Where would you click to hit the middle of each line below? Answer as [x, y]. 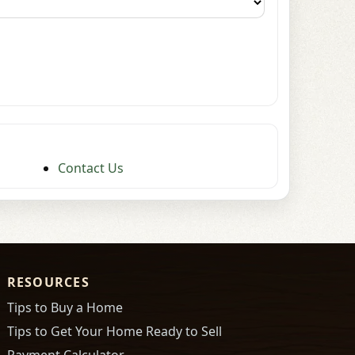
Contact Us [91, 168]
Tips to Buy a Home [65, 308]
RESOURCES [48, 282]
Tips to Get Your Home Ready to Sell [114, 332]
